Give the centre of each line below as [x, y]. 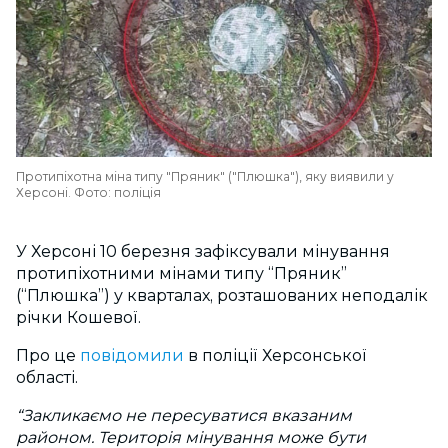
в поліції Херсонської [275, 355]
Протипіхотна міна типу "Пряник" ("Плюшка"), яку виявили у [205, 176]
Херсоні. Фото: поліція [88, 192]
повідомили [130, 355]
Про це [46, 355]
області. [47, 377]
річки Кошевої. [78, 317]
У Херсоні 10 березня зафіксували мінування [203, 251]
